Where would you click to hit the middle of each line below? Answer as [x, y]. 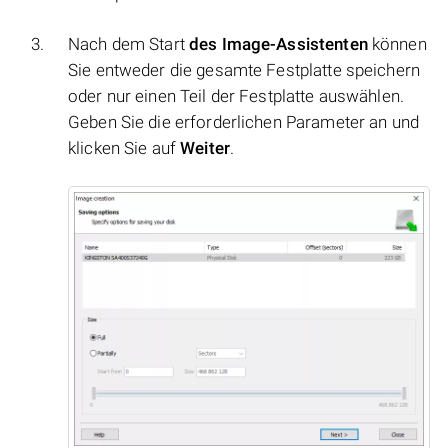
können [397, 44]
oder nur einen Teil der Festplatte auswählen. [236, 96]
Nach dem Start [128, 44]
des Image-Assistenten [278, 44]
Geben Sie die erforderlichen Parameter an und [243, 122]
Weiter [205, 148]
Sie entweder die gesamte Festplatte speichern [244, 70]
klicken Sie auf [124, 148]
